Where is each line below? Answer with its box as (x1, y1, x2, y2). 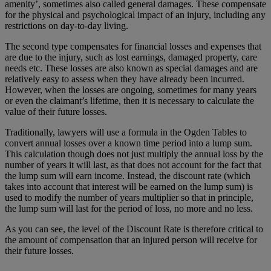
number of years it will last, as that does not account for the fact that (5, 159, 261, 170)
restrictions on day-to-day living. (5, 20, 131, 31)
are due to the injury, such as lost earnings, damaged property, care (5, 51, 257, 62)
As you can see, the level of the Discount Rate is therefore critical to (5, 223, 263, 234)
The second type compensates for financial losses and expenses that (5, 41, 261, 51)
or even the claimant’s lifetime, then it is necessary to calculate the (5, 95, 254, 106)
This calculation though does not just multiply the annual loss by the (5, 148, 263, 159)
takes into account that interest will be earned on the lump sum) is (5, 181, 253, 192)
